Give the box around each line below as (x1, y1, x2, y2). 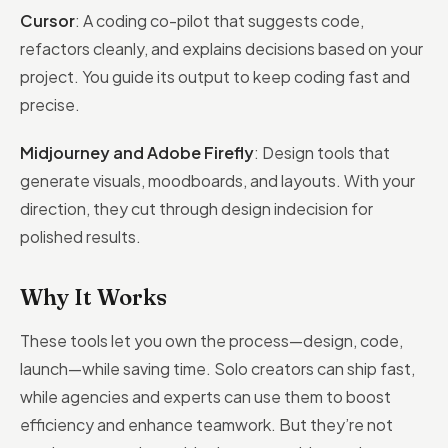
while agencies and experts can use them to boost (20, 386, 391, 407)
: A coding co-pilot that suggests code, (75, 10, 364, 31)
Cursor (20, 10, 75, 31)
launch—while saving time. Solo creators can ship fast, (20, 358, 415, 379)
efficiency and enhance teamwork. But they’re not (20, 414, 393, 435)
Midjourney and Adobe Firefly (20, 142, 254, 163)
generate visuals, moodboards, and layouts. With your (20, 170, 415, 191)
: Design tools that (254, 142, 390, 163)
